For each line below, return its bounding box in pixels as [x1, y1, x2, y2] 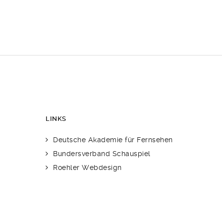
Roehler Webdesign [53, 164, 122, 171]
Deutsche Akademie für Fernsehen [53, 136, 173, 144]
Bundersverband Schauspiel [53, 150, 151, 158]
